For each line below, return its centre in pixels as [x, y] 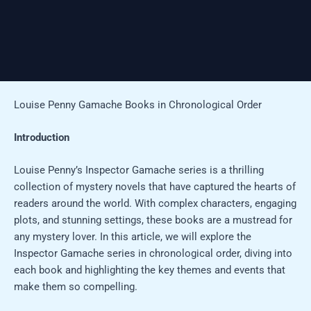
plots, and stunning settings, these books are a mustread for [153, 220]
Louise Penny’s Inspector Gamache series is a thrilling [139, 170]
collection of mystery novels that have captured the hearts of [155, 187]
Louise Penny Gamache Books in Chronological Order [138, 104]
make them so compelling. [76, 287]
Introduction [42, 138]
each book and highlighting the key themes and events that [150, 270]
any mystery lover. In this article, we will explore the [133, 237]
